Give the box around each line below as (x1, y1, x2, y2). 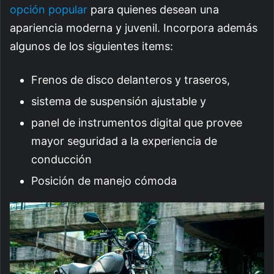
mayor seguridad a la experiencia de (31, 135, 217, 148)
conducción (31, 153, 92, 166)
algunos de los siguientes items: (10, 40, 176, 53)
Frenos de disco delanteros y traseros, (31, 73, 233, 87)
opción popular (10, 3, 87, 17)
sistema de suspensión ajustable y (31, 95, 209, 108)
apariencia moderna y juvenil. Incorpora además (10, 21, 257, 35)
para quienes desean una (87, 3, 219, 17)
